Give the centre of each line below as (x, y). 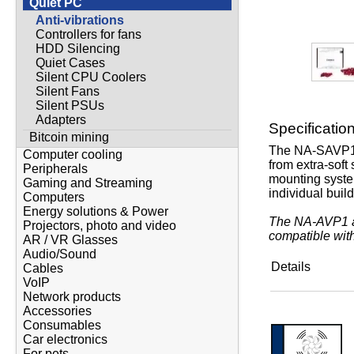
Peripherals (55, 169)
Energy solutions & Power (96, 212)
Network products (72, 297)
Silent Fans (68, 91)
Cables (43, 269)
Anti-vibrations (80, 20)
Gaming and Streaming (88, 183)
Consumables (62, 326)
